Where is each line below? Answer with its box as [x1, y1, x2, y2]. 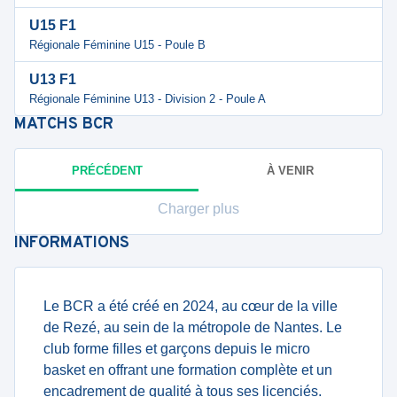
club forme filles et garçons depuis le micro [43, 341, 310, 356]
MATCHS [14, 114, 82, 135]
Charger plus [158, 201, 239, 216]
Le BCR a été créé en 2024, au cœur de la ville [43, 299, 338, 314]
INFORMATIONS [14, 233, 129, 253]
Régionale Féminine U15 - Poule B [29, 38, 206, 51]
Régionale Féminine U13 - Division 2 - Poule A [29, 92, 266, 105]
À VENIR [267, 163, 314, 177]
